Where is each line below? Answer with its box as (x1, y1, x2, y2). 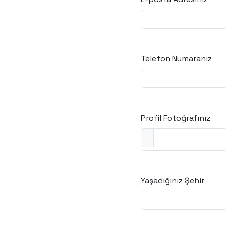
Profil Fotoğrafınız (141, 113, 210, 123)
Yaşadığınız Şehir (141, 175, 204, 186)
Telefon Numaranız (141, 53, 212, 64)
